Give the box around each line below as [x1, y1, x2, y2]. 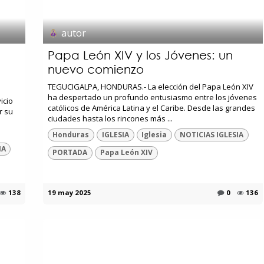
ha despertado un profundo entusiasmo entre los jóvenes [47, 91, 257, 103]
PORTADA [52, 147, 88, 158]
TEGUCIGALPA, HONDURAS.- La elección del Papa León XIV [47, 81, 253, 92]
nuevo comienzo [47, 62, 144, 76]
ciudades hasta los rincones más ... [47, 113, 173, 124]
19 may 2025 [47, 187, 91, 197]
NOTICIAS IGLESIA [180, 130, 244, 140]
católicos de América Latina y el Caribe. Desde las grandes [47, 102, 255, 113]
